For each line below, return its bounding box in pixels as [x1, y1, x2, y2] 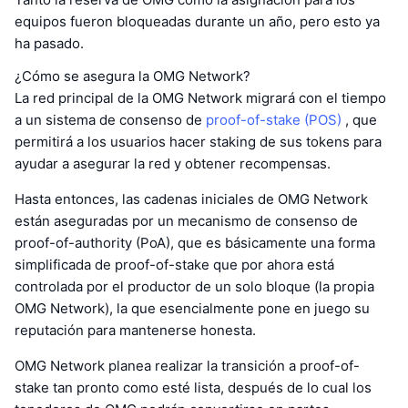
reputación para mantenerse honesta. [15, 321, 256, 339]
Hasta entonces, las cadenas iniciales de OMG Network [15, 189, 368, 208]
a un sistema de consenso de [15, 110, 206, 128]
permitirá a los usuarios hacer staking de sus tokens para [15, 132, 382, 150]
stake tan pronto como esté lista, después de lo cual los [15, 378, 372, 396]
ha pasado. [15, 34, 84, 52]
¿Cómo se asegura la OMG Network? [15, 66, 250, 85]
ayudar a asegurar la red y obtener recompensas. [15, 154, 331, 172]
